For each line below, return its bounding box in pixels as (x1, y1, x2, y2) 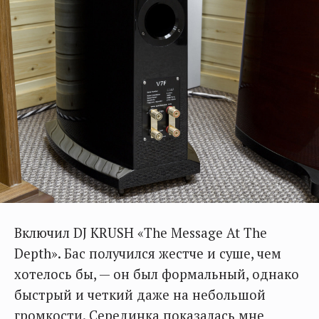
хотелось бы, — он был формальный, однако (14, 265, 299, 283)
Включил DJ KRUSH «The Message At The (14, 224, 267, 241)
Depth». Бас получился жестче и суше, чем (14, 244, 281, 262)
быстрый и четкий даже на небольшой (14, 286, 266, 303)
